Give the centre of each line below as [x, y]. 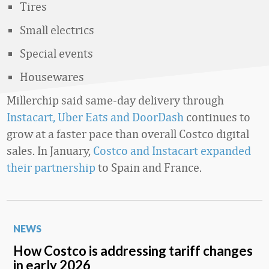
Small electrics [57, 30]
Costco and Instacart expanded [172, 150]
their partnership [51, 167]
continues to [217, 117]
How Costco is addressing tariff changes [133, 251]
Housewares [52, 77]
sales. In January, [50, 150]
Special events [56, 53]
